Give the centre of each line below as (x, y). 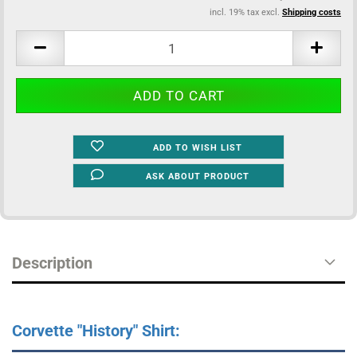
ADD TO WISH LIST (198, 148)
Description (52, 263)
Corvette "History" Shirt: (96, 331)
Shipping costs (312, 12)
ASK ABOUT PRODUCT (198, 177)
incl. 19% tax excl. (246, 12)
